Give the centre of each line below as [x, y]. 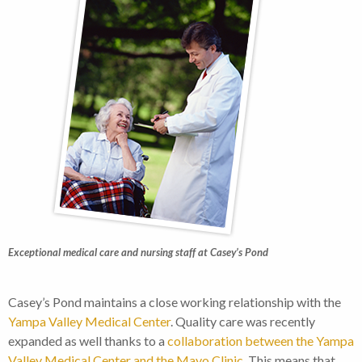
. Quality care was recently [243, 322]
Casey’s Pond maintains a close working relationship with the [175, 302]
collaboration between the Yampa [261, 341]
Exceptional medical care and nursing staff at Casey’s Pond [138, 253]
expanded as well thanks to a [88, 341]
